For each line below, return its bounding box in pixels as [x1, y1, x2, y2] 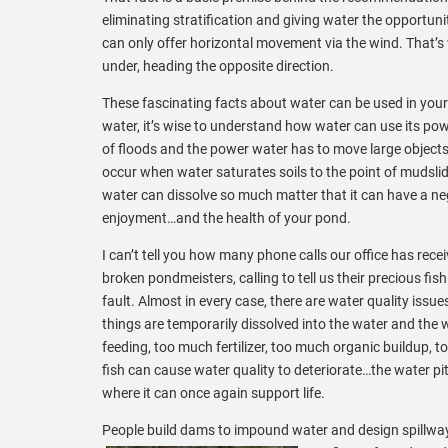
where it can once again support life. [102, 384, 325, 401]
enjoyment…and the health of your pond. [102, 209, 351, 226]
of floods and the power [102, 140, 249, 157]
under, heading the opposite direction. [102, 57, 334, 74]
